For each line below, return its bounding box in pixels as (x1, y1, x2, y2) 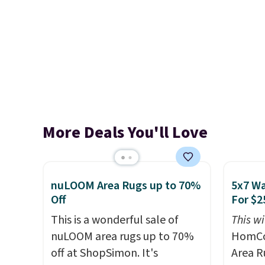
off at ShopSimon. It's (51, 245, 158, 261)
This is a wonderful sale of (51, 212, 179, 228)
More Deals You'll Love (43, 121, 208, 144)
